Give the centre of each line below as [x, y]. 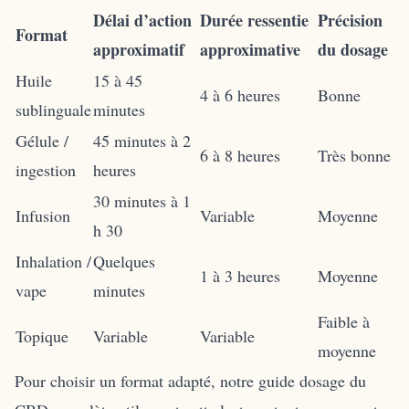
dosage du [333, 380]
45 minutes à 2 [142, 140]
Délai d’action [142, 20]
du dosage [353, 49]
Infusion [43, 215]
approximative [250, 49]
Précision [350, 20]
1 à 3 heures [240, 275]
